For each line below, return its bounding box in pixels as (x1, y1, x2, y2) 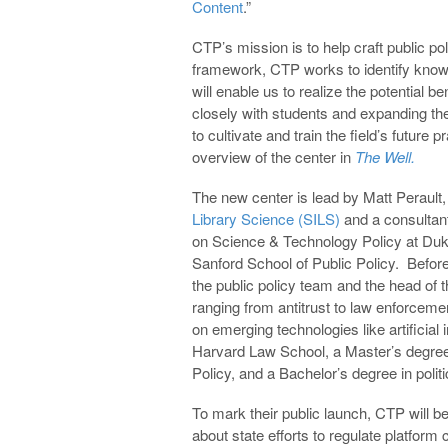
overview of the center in (192, 145, 355, 167)
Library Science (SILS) (192, 207, 340, 229)
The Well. (355, 145, 415, 167)
